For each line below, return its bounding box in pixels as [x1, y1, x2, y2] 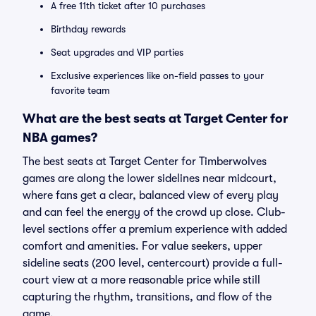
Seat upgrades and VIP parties [51, 47, 183, 58]
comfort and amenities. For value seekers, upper [23, 240, 262, 253]
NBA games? [23, 130, 97, 145]
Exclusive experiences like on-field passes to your [51, 70, 264, 81]
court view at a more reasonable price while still [23, 274, 260, 286]
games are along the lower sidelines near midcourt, [23, 172, 276, 185]
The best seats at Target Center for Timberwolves [23, 155, 267, 168]
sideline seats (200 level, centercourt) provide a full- [23, 257, 283, 269]
